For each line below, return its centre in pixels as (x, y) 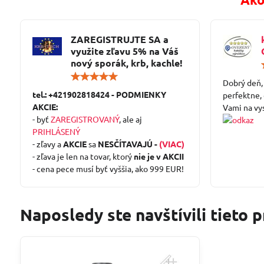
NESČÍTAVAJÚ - (128, 143)
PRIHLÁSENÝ (56, 131)
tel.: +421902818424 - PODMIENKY (99, 94)
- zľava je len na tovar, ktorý (83, 156)
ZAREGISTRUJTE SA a (119, 39)
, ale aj (130, 119)
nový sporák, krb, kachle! (126, 62)
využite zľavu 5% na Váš (124, 51)
